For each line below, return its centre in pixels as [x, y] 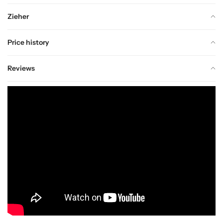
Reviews [21, 68]
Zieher [18, 16]
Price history [28, 42]
